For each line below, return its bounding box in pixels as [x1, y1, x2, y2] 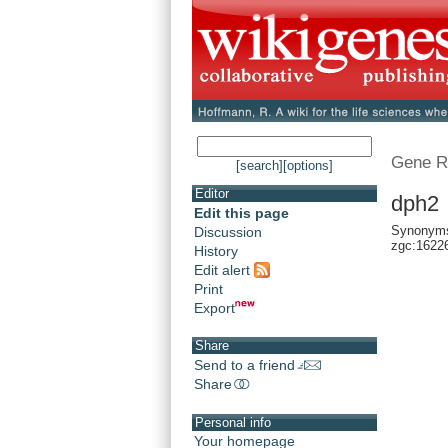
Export [194, 299, 235, 316]
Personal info [195, 414, 271, 430]
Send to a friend [194, 357, 295, 374]
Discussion [194, 224, 262, 241]
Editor [195, 186, 229, 202]
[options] [283, 158, 333, 174]
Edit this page [194, 205, 289, 222]
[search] [236, 158, 283, 174]
